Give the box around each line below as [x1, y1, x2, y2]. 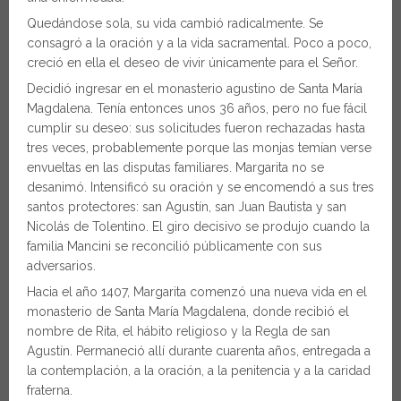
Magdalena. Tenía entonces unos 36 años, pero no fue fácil [27, 100, 367, 115]
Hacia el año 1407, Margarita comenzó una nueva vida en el [27, 284, 367, 299]
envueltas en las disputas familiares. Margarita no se [27, 159, 324, 175]
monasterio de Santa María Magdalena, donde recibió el [27, 303, 349, 319]
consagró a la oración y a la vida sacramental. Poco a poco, [27, 35, 371, 50]
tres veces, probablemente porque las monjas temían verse [27, 140, 371, 155]
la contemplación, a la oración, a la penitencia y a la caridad [27, 363, 371, 378]
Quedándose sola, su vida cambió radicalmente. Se [27, 15, 323, 30]
